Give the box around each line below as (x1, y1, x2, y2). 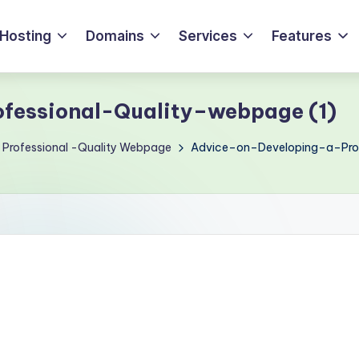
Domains (86, 27, 145, 44)
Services (179, 27, 238, 44)
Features (272, 27, 333, 44)
